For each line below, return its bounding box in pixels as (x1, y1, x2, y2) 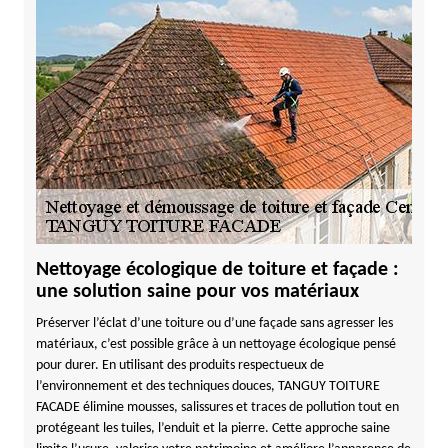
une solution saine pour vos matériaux (35, 282, 359, 302)
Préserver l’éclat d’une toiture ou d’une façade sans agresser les (35, 316, 393, 331)
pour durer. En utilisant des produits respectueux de (35, 358, 324, 373)
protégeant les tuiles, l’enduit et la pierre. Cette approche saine (35, 421, 390, 436)
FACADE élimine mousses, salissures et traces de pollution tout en (35, 400, 399, 415)
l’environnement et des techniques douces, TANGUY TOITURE (35, 379, 380, 394)
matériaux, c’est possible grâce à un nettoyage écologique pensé (35, 337, 396, 352)
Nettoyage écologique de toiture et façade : (35, 260, 399, 280)
